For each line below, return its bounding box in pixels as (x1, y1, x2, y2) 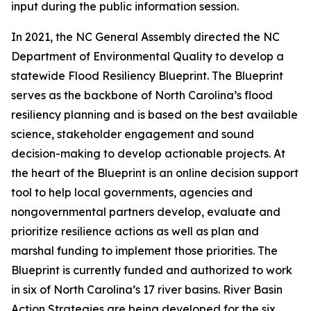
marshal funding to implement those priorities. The (11, 244, 278, 258)
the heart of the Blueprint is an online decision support (11, 166, 299, 180)
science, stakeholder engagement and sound (11, 127, 254, 141)
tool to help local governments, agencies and (11, 185, 253, 199)
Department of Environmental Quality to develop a (11, 49, 284, 63)
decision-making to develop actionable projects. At (11, 146, 285, 160)
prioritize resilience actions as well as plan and (11, 224, 259, 238)
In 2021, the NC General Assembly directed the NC (11, 30, 280, 44)
